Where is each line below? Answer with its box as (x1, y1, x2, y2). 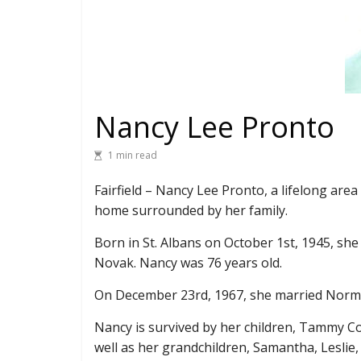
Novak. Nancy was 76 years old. (94, 253, 285, 272)
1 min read (108, 147, 157, 162)
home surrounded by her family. (94, 201, 288, 219)
